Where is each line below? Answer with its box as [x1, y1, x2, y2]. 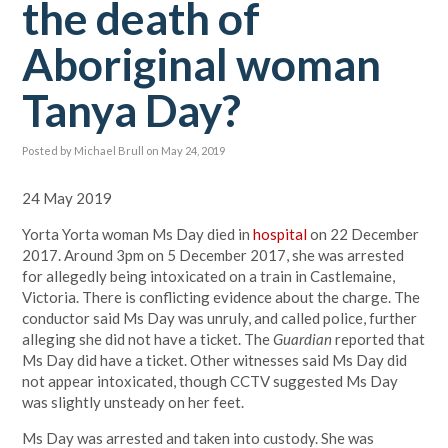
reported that [335, 330, 426, 348]
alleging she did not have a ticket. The [22, 330, 274, 348]
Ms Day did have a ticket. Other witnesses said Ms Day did [22, 351, 408, 369]
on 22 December [307, 225, 420, 243]
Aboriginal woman [22, 38, 382, 90]
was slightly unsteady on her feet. [22, 393, 245, 411]
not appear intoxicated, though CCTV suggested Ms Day [22, 372, 399, 390]
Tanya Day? [22, 84, 242, 136]
